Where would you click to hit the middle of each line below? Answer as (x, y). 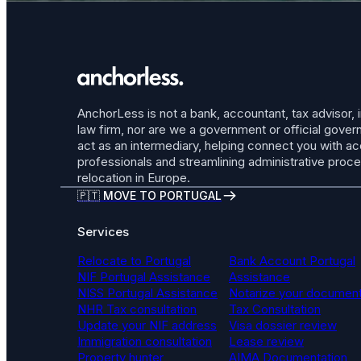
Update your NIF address (147, 326)
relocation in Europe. (134, 177)
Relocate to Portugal (134, 261)
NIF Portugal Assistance (144, 277)
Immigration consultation (145, 342)
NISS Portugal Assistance (147, 293)
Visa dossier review (282, 326)
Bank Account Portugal (292, 261)
